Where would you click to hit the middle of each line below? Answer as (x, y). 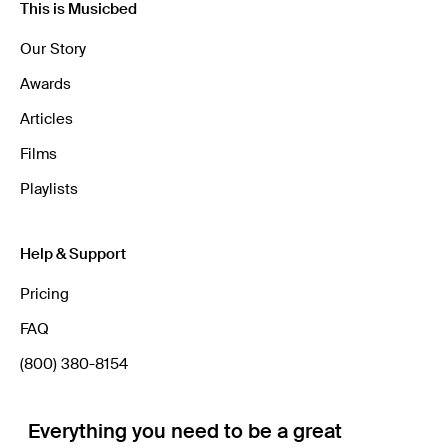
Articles (46, 119)
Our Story (53, 49)
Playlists (49, 189)
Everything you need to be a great (185, 431)
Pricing (44, 294)
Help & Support (73, 254)
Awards (45, 84)
